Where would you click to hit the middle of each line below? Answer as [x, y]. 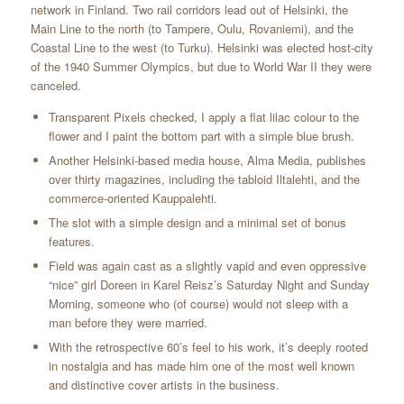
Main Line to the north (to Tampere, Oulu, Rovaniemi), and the [192, 29]
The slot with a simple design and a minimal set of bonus [197, 223]
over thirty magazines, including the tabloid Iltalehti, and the [204, 179]
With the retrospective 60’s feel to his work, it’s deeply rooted [208, 347]
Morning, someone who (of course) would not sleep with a [198, 304]
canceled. [55, 86]
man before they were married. [128, 323]
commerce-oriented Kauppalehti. [133, 198]
